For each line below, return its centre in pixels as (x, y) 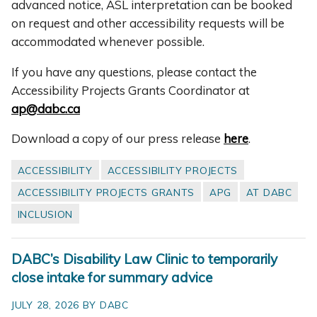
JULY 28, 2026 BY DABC (70, 304)
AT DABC (269, 192)
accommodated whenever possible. (108, 41)
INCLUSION (45, 214)
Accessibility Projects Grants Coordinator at (131, 90)
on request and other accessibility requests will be (148, 23)
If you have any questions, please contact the (134, 71)
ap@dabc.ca (46, 108)
